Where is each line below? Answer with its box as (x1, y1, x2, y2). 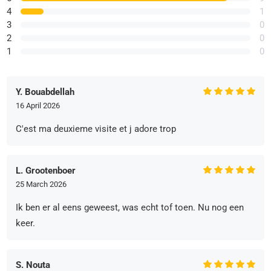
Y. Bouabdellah (16, 86, 75, 97)
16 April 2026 (16, 100, 60, 110)
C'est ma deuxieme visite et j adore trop (16, 123, 177, 134)
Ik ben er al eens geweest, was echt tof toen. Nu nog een (16, 201, 244, 213)
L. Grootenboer (16, 165, 76, 176)
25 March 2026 (16, 179, 67, 189)
